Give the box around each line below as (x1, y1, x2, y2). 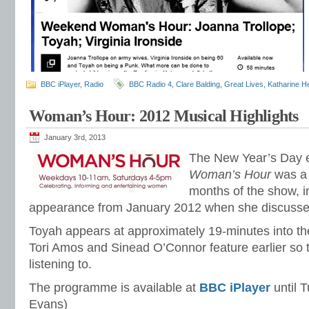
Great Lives (224, 80, 263, 88)
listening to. (29, 257, 92, 271)
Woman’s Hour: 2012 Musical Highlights (29, 107, 299, 125)
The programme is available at (29, 281, 199, 295)
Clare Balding (176, 80, 220, 88)
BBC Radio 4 (129, 80, 172, 88)
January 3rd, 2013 (44, 133, 106, 141)
